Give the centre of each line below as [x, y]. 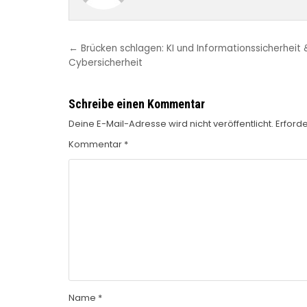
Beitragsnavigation [140, 49]
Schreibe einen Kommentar [136, 103]
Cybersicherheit [105, 62]
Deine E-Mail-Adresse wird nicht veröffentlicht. [171, 123]
